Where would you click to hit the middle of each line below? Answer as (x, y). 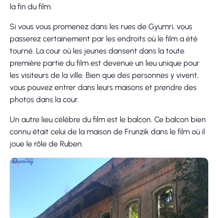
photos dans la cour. (44, 99)
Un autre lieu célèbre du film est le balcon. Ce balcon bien (108, 119)
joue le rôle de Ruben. (46, 144)
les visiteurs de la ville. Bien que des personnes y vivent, (104, 75)
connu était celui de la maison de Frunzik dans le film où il (107, 131)
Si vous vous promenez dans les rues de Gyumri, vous (101, 26)
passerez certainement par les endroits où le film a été (104, 38)
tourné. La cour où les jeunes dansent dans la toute (97, 51)
